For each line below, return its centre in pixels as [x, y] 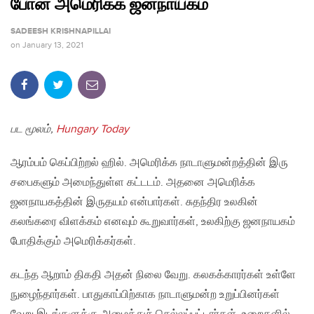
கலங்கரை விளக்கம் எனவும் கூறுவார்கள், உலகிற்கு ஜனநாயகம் [153, 222]
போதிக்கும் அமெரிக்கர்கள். [73, 242]
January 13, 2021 [53, 45]
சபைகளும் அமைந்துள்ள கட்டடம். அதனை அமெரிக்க [133, 183]
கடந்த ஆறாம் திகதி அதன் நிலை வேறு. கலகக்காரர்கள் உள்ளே [153, 275]
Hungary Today [93, 130]
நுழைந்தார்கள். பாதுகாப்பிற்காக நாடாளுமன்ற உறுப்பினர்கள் [145, 295]
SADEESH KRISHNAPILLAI [61, 32]
